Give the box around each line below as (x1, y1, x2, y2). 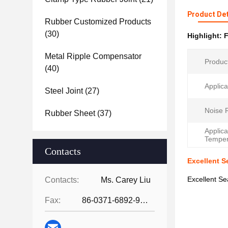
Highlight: (187, 32, 224, 40)
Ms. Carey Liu (101, 176, 151, 184)
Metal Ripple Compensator (45, 52, 141, 61)
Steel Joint (45, 87, 83, 95)
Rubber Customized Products (45, 17, 151, 26)
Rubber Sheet (45, 109, 95, 118)
